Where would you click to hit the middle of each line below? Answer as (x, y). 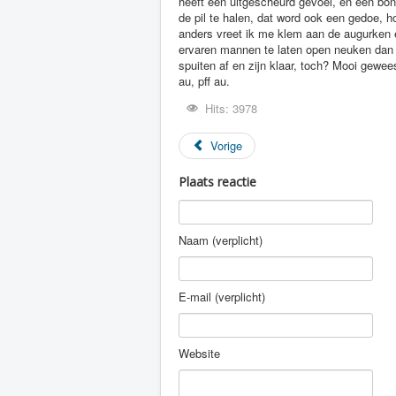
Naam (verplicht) (221, 240)
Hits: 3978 (232, 108)
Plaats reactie (217, 182)
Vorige (227, 145)
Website (199, 353)
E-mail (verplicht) (222, 297)
